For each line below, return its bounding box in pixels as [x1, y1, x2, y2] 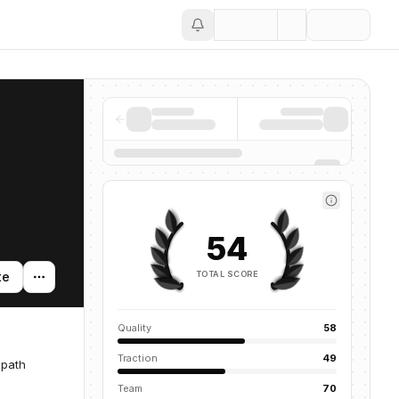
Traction [118, 352, 158, 364]
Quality [118, 322, 151, 334]
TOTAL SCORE [196, 268, 258, 279]
